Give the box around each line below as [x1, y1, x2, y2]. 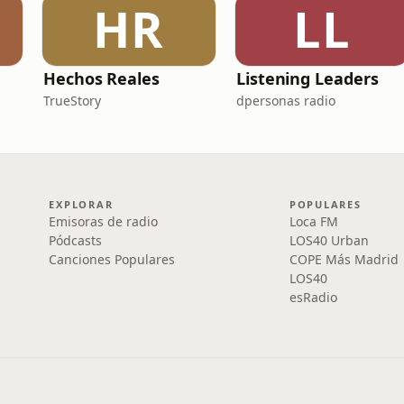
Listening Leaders [236, 68, 379, 89]
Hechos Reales [43, 68, 160, 89]
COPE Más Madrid [289, 251, 399, 268]
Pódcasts [49, 232, 103, 249]
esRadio [289, 289, 337, 306]
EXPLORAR [49, 197, 114, 211]
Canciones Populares [49, 251, 176, 268]
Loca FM [289, 213, 338, 230]
